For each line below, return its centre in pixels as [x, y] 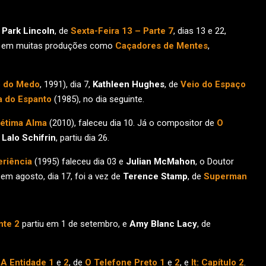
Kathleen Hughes [129, 84]
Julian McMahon [161, 161]
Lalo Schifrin [29, 138]
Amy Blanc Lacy [163, 224]
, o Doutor [215, 161]
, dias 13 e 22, [200, 31]
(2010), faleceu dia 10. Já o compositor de [132, 123]
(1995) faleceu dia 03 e [79, 161]
